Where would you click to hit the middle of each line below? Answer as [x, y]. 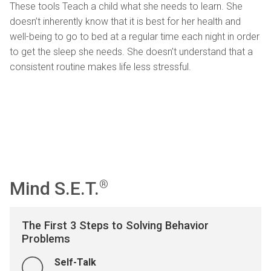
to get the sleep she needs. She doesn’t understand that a [131, 51]
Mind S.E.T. [54, 188]
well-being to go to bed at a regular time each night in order [135, 36]
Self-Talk [75, 263]
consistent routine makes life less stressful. [100, 67]
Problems [46, 238]
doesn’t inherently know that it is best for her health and [125, 21]
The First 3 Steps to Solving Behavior [115, 225]
